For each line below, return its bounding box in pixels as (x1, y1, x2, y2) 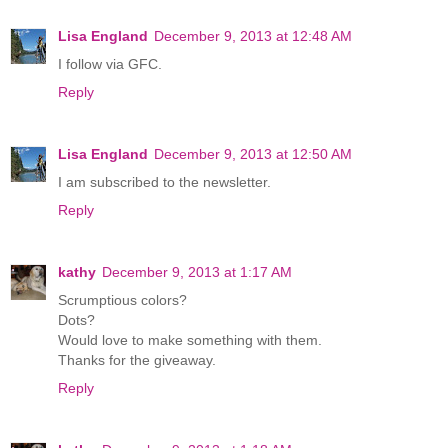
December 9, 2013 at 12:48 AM (154, 27, 352, 44)
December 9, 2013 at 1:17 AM (102, 263, 292, 280)
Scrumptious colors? (58, 291, 187, 308)
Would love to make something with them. (58, 331, 322, 348)
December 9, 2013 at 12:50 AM (154, 145, 352, 162)
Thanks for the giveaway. (58, 351, 216, 368)
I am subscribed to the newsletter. (58, 173, 271, 190)
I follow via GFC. (58, 55, 162, 72)
